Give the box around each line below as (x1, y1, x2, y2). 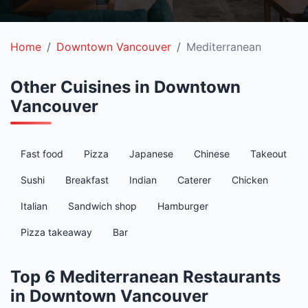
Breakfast (65, 174, 109, 186)
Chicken (232, 174, 268, 186)
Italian (21, 200, 47, 212)
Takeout (250, 148, 287, 159)
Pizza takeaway (21, 226, 92, 238)
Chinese (194, 148, 230, 159)
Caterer (177, 174, 211, 186)
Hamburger (157, 200, 208, 212)
